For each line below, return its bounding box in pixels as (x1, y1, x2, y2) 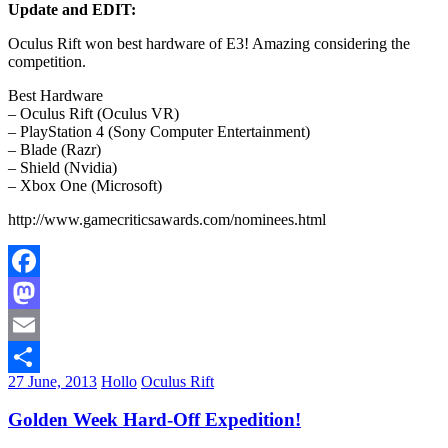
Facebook (8, 283, 70, 301)
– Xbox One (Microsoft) (8, 176, 162, 194)
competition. (8, 52, 86, 70)
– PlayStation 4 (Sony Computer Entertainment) (8, 122, 310, 140)
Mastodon (8, 315, 71, 333)
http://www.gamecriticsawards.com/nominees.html (8, 210, 326, 228)
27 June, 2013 (8, 372, 97, 390)
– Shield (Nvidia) (8, 158, 117, 176)
